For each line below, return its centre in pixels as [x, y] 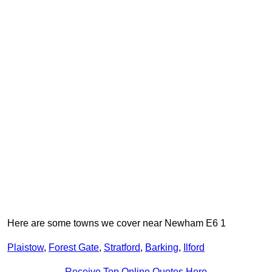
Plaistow [25, 248]
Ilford [194, 248]
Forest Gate [74, 248]
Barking [162, 248]
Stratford [122, 248]
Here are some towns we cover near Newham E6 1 [117, 223]
